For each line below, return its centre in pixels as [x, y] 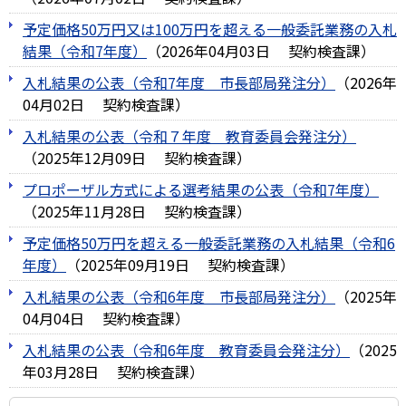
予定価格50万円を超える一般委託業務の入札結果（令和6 [209, 243]
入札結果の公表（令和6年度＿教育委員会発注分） [186, 350]
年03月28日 [61, 372]
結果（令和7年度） [85, 51]
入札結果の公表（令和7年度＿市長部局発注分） [179, 82]
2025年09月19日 [135, 265]
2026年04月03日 [216, 51]
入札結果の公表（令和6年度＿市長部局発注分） [179, 296]
